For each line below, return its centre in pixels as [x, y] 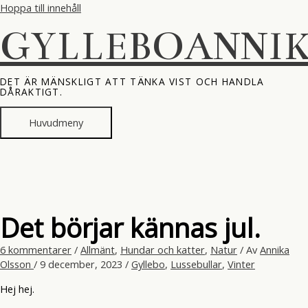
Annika [275, 249]
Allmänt [98, 249]
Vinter [241, 264]
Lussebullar [196, 264]
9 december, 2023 [82, 264]
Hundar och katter [163, 249]
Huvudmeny [56, 122]
